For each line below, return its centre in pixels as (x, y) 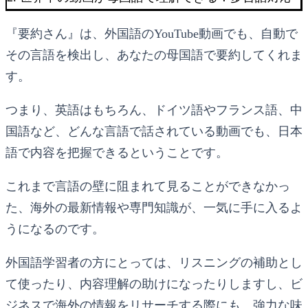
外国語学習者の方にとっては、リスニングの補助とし (154, 262)
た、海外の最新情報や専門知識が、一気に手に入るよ (154, 207)
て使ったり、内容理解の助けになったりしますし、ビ (154, 284)
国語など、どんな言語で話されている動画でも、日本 (154, 131)
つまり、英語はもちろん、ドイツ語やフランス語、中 (154, 110)
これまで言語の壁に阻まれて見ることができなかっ (148, 186)
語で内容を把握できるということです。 (117, 152)
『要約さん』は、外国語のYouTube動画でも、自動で (152, 33)
